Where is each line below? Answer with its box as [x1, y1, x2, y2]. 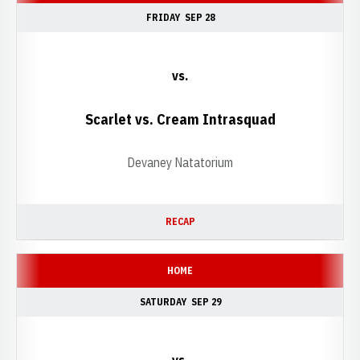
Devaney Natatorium [127, 154, 233, 170]
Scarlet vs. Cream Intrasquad [84, 110, 276, 129]
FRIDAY [145, 11, 180, 23]
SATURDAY [139, 296, 186, 308]
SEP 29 [190, 296, 221, 308]
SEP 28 [184, 11, 215, 23]
